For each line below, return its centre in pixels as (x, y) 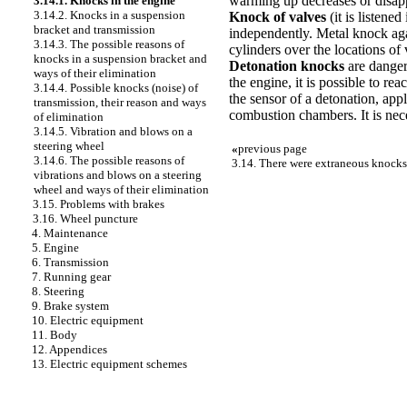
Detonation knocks (287, 65)
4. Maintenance (70, 233)
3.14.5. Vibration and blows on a (113, 131)
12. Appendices (69, 349)
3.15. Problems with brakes (99, 204)
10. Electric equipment (88, 320)
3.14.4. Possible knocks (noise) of (116, 88)
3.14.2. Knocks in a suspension (109, 15)
